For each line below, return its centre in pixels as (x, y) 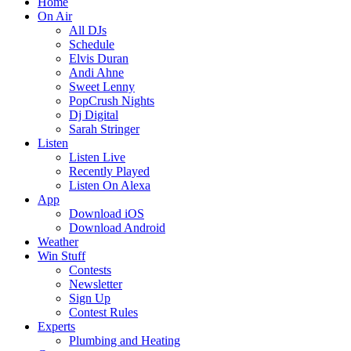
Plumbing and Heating (125, 340)
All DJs (88, 30)
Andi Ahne (96, 72)
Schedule (92, 44)
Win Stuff (62, 256)
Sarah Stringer (104, 129)
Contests (90, 270)
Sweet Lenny (102, 87)
